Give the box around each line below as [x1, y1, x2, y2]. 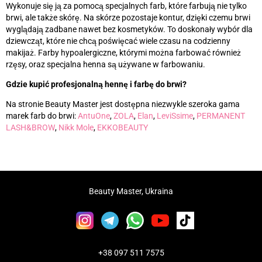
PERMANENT [196, 111, 245, 121]
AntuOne [78, 111, 110, 121]
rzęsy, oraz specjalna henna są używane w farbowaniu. [6, 60, 205, 70]
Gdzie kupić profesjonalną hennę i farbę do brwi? [6, 80, 187, 89]
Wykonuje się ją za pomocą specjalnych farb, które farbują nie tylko [6, 1, 247, 11]
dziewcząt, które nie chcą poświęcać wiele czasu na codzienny [6, 36, 230, 46]
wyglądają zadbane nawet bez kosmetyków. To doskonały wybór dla [6, 25, 253, 35]
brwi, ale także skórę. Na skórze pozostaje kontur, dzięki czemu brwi [6, 13, 250, 23]
